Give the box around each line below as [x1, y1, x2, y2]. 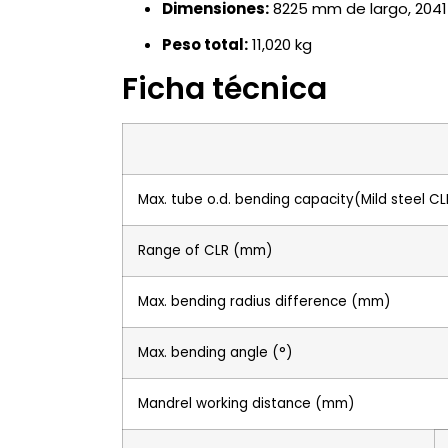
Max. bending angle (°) [138, 342, 292, 362]
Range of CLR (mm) [138, 240, 272, 260]
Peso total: [162, 34, 248, 56]
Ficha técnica [122, 67, 327, 110]
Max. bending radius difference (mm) [138, 291, 390, 311]
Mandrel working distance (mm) [138, 393, 354, 413]
